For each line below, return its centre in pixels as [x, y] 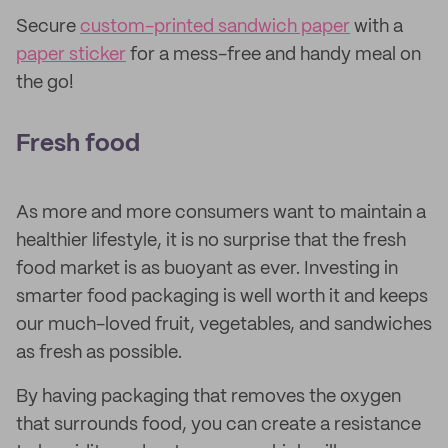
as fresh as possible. [99, 353]
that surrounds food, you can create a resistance [218, 425]
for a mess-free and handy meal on [273, 55]
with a [376, 27]
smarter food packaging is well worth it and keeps [222, 297]
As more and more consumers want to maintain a [221, 213]
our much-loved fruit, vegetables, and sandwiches [224, 325]
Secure [48, 27]
